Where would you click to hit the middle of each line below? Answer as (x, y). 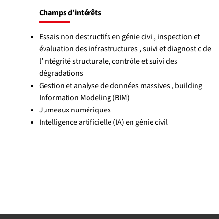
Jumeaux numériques (75, 110)
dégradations (61, 73)
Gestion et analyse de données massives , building (120, 85)
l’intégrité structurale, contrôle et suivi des (108, 61)
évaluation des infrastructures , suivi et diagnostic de (125, 49)
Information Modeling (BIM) (84, 98)
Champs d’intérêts (70, 12)
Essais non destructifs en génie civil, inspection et (119, 36)
